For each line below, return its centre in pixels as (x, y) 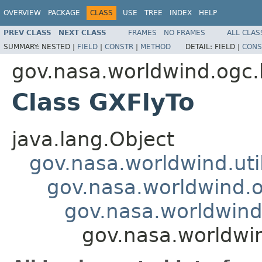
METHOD (156, 46)
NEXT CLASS (82, 32)
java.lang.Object (93, 139)
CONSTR (119, 46)
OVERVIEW (22, 13)
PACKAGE (64, 13)
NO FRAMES (185, 32)
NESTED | (59, 46)
